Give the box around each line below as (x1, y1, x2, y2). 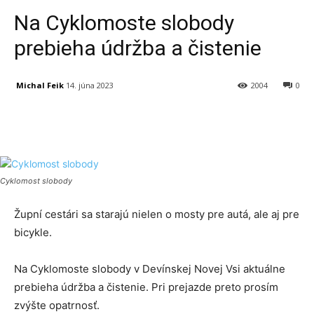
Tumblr (281, 116, 309, 127)
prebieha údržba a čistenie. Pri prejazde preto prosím (14, 280, 278, 294)
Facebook (47, 116, 83, 127)
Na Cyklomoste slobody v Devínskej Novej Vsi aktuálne (14, 262, 285, 276)
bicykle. (14, 226, 52, 240)
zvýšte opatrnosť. (14, 299, 100, 313)
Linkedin (198, 116, 231, 127)
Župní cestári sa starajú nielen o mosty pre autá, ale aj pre (14, 207, 299, 221)
